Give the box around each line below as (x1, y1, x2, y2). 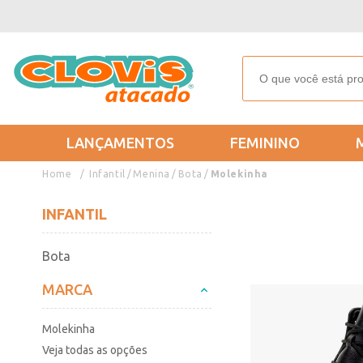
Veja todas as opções (42, 344, 147, 357)
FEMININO (229, 135, 300, 151)
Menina (133, 169, 171, 179)
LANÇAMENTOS (66, 135, 174, 151)
